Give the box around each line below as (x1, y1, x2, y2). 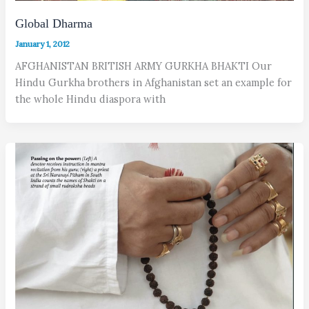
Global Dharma (15, 16, 93, 30)
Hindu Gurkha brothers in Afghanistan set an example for (15, 76, 292, 90)
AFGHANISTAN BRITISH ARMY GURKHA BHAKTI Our (15, 59, 272, 73)
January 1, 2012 (15, 39, 70, 50)
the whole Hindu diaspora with (15, 92, 166, 106)
